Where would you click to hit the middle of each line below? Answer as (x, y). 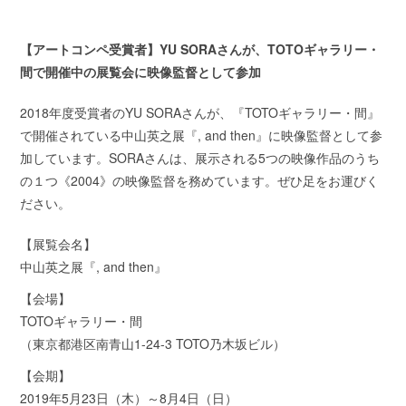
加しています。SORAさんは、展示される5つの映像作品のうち (200, 158)
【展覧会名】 (58, 244)
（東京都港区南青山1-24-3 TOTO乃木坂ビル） (153, 344)
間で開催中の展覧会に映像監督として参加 (141, 72)
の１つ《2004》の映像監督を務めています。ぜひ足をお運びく (200, 181)
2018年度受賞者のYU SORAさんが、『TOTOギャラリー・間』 (200, 113)
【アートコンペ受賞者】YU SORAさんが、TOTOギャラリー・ (200, 49)
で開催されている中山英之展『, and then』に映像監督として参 (202, 135)
